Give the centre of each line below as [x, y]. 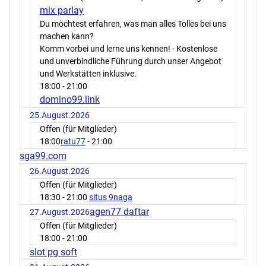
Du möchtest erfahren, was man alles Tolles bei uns [133, 24]
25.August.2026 [60, 115]
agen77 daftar [119, 212]
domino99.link [70, 100]
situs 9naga [111, 197]
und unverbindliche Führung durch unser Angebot [131, 61]
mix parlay [62, 11]
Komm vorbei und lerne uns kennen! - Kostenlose [129, 49]
